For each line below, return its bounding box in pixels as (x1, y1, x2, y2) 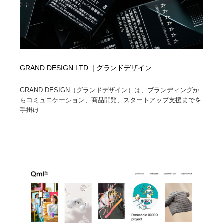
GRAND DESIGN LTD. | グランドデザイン (20, 64, 152, 72)
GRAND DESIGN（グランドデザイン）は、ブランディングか (20, 86, 200, 94)
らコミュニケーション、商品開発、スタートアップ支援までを (20, 96, 202, 104)
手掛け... (20, 106, 46, 113)
